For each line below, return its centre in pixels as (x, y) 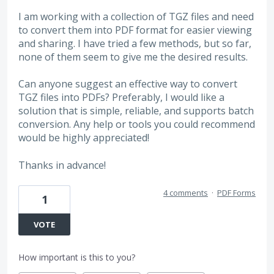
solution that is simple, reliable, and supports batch (136, 111)
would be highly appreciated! (84, 138)
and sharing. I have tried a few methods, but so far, (135, 44)
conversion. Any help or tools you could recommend (137, 124)
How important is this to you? (77, 257)
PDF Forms (236, 193)
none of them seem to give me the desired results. (133, 57)
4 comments (186, 193)
